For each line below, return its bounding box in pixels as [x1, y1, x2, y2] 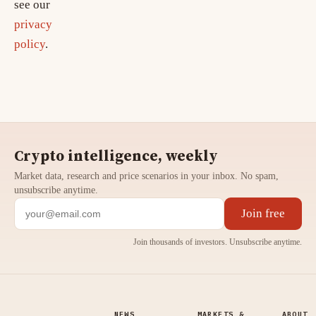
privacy [14, 18, 52, 31]
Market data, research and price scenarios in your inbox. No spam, [14, 171, 279, 181]
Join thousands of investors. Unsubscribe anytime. [133, 238, 302, 246]
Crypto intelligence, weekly [14, 147, 218, 166]
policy [14, 37, 45, 51]
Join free [241, 207, 285, 220]
